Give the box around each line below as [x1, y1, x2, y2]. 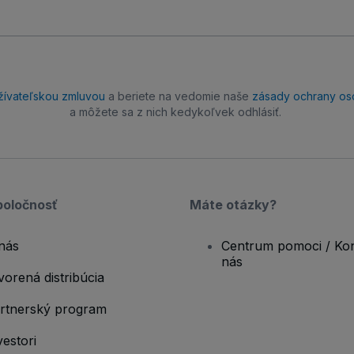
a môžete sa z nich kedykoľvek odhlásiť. [70, 105, 281, 119]
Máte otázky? [190, 197, 277, 213]
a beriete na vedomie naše [105, 89, 252, 104]
